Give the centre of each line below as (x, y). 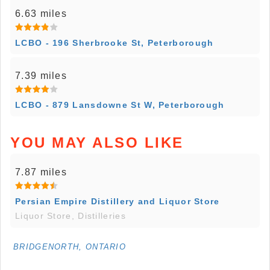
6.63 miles (41, 14)
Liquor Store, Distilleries (71, 216)
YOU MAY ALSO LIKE (97, 143)
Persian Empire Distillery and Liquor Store (118, 202)
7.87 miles (41, 172)
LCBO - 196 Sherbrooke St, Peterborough (115, 43)
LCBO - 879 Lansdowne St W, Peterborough (120, 105)
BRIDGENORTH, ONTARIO (70, 247)
